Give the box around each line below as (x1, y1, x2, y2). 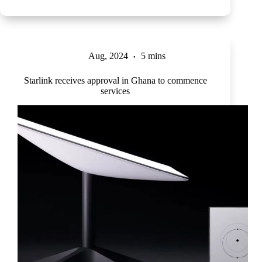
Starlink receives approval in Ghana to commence (23, 75, 207, 86)
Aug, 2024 (88, 51, 129, 61)
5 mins (141, 51, 166, 61)
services (101, 86, 130, 96)
